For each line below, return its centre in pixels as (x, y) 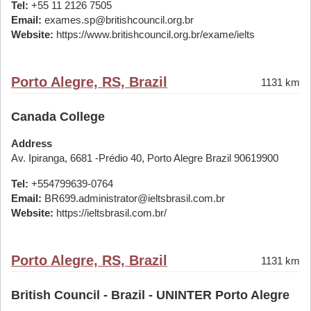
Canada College (58, 117)
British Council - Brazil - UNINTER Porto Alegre (150, 295)
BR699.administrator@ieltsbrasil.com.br (133, 198)
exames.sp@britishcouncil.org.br (118, 20)
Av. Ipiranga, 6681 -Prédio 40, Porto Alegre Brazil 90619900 (145, 158)
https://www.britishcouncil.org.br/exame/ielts (154, 34)
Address (32, 143)
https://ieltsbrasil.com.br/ (110, 213)
